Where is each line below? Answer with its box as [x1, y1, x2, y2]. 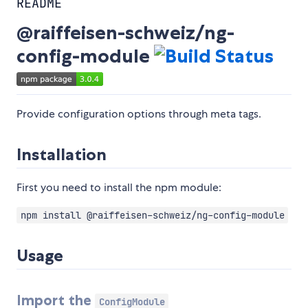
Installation [16, 144, 107, 165]
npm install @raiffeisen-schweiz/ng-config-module [20, 209, 285, 222]
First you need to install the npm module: [16, 180, 221, 195]
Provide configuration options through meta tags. [16, 107, 261, 122]
